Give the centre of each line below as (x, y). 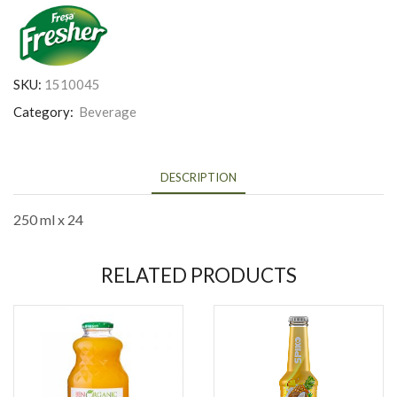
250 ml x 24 (48, 220)
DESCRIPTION (198, 178)
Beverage (108, 112)
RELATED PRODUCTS (198, 275)
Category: (45, 112)
